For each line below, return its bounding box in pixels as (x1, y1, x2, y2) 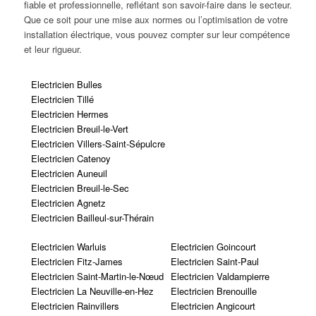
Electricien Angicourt (170, 298, 255, 312)
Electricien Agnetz (30, 195, 106, 209)
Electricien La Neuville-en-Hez (30, 284, 154, 298)
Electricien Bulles (30, 77, 102, 91)
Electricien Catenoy (30, 151, 111, 165)
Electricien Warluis (30, 239, 107, 253)
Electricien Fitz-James (30, 254, 123, 268)
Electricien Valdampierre (170, 269, 269, 283)
